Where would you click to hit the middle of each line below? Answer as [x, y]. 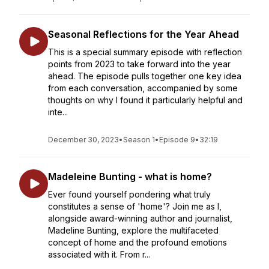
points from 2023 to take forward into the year [139, 64]
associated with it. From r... [99, 254]
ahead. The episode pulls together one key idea [145, 76]
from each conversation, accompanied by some [143, 88]
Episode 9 [177, 140]
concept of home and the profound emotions [138, 242]
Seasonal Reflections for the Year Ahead [144, 34]
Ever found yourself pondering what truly [129, 194]
